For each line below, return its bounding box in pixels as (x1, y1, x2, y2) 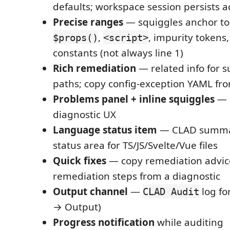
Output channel (53, 184, 128, 198)
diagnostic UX (53, 107, 116, 121)
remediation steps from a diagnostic (53, 169, 220, 183)
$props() (53, 31, 98, 43)
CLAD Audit (143, 185, 199, 197)
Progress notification (53, 215, 155, 229)
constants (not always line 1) (53, 46, 183, 60)
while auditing (155, 215, 223, 229)
